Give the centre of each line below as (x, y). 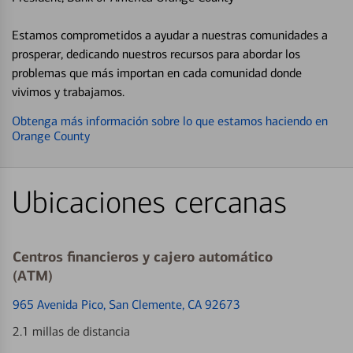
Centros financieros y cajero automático (143, 256)
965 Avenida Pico (58, 304)
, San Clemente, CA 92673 (172, 304)
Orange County (51, 136)
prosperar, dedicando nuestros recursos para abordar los (156, 54)
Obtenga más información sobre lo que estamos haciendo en (170, 121)
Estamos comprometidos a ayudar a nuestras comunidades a (170, 35)
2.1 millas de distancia (71, 331)
